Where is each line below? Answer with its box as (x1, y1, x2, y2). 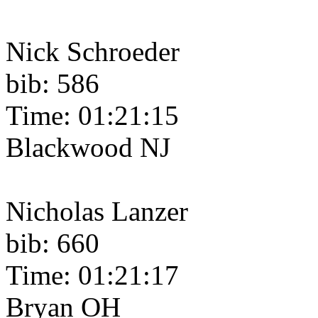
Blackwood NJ (6, 132, 170, 163)
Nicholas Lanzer (6, 196, 188, 227)
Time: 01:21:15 (6, 100, 179, 131)
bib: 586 (6, 68, 99, 99)
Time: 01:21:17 (6, 260, 179, 291)
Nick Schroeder (6, 36, 180, 67)
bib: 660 (6, 228, 99, 259)
